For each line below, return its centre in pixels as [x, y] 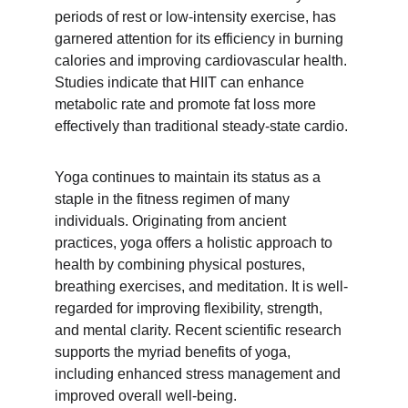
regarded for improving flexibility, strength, [190, 308]
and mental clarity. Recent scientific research [200, 330]
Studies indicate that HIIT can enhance [181, 82]
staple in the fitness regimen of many [174, 199]
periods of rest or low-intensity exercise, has [197, 17]
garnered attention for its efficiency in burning [201, 39]
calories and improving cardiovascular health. [203, 61]
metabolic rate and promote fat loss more [187, 104]
